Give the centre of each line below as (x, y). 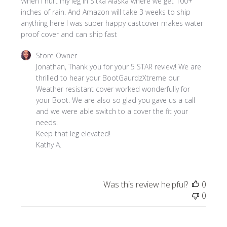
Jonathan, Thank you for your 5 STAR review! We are (119, 67)
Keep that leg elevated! (73, 134)
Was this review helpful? (145, 185)
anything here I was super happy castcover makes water (112, 23)
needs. (47, 123)
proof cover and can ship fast (69, 34)
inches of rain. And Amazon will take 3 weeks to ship (106, 12)
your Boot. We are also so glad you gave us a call (116, 100)
